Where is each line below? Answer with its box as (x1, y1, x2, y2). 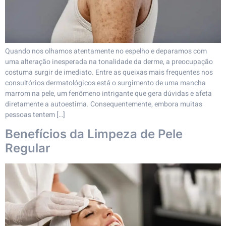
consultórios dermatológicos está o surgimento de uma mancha (5, 77, 206, 88)
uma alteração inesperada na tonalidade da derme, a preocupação (5, 56, 213, 67)
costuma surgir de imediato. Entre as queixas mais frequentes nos (5, 67, 213, 78)
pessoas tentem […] (5, 109, 65, 120)
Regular (5, 141, 50, 156)
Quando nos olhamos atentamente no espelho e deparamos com (5, 45, 207, 56)
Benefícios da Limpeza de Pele (5, 127, 183, 142)
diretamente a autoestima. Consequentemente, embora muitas (5, 98, 202, 109)
